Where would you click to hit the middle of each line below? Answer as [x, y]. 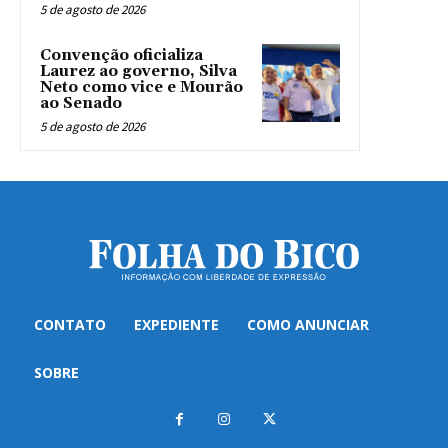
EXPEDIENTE [176, 325]
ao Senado [81, 104]
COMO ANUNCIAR [308, 325]
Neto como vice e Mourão [141, 88]
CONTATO [70, 325]
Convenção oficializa [121, 56]
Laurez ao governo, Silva [138, 72]
